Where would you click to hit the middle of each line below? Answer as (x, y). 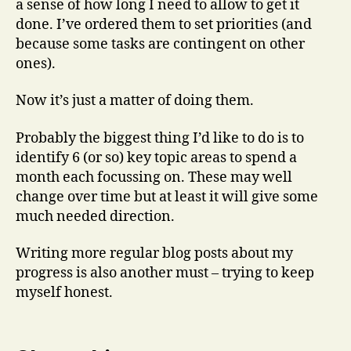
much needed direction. (95, 216)
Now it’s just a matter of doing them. (135, 101)
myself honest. (64, 293)
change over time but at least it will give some (167, 197)
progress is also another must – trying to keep (165, 273)
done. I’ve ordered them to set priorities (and (164, 24)
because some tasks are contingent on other (160, 44)
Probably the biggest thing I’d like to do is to (160, 138)
